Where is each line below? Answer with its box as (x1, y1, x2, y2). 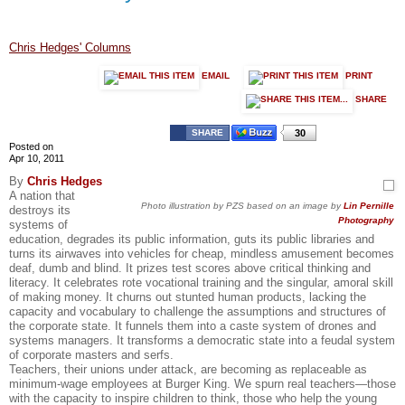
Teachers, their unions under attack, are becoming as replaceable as (9, 362, 367, 376)
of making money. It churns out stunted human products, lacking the (9, 289, 366, 304)
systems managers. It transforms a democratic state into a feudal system (9, 333, 395, 347)
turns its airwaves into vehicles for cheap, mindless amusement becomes (9, 246, 394, 260)
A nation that (9, 188, 75, 202)
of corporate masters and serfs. (9, 347, 174, 362)
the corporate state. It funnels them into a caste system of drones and (9, 318, 376, 333)
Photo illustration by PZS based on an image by (141, 200, 344, 211)
